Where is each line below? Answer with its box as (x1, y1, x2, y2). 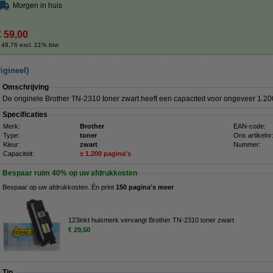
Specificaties (2, 110, 48, 119)
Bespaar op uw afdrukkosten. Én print (2, 183, 116, 191)
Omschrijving (2, 83, 49, 91)
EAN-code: (233, 122, 266, 130)
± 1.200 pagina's (80, 150, 131, 157)
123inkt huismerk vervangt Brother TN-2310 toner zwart (68, 216, 234, 224)
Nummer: (233, 141, 261, 148)
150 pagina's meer (116, 183, 174, 191)
